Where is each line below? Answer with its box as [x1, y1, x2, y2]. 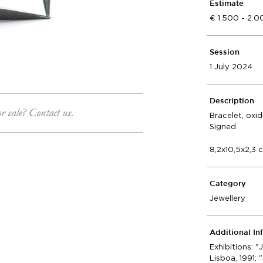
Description [210, 98, 255, 104]
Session [210, 49, 240, 56]
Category [210, 181, 247, 187]
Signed [210, 122, 237, 131]
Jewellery [210, 194, 246, 203]
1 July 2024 [210, 62, 253, 71]
